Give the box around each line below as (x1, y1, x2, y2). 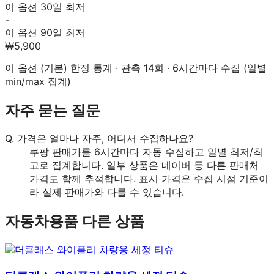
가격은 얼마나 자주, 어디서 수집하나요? (17, 132, 193, 145)
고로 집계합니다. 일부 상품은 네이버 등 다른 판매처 (29, 159, 259, 172)
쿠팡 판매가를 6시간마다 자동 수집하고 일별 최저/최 (29, 146, 263, 158)
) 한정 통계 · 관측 (64, 61, 144, 74)
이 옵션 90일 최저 (5, 26, 85, 39)
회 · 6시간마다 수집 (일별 (154, 61, 267, 74)
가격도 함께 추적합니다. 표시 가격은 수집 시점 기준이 (29, 172, 268, 185)
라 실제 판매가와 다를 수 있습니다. (29, 186, 184, 199)
